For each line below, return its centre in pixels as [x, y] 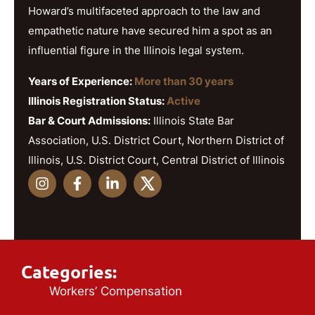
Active [184, 101]
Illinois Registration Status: [97, 101]
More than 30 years [184, 82]
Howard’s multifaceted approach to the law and [144, 11]
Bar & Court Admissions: [89, 121]
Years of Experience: [81, 82]
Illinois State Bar [192, 121]
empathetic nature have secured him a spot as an [150, 30]
